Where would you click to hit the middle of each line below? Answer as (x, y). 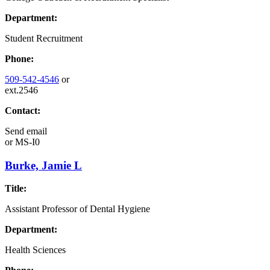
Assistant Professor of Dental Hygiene (77, 209)
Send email (26, 131)
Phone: (19, 58)
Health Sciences (35, 250)
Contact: (23, 110)
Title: (16, 189)
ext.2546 (21, 90)
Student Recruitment (44, 38)
